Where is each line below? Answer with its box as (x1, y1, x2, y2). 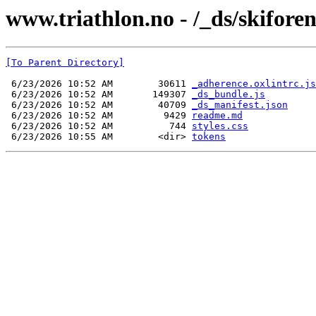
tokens (192, 131, 226, 142)
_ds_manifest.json (192, 99, 288, 111)
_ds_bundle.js (192, 89, 265, 100)
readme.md (192, 110, 243, 121)
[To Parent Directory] (6, 57, 124, 68)
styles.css (192, 121, 248, 132)
